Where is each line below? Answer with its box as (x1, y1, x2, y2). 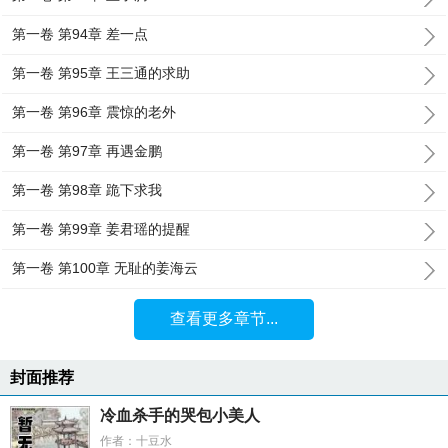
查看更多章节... (169, 310, 278, 327)
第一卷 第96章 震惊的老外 (12, 104, 177, 120)
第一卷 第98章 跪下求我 (12, 182, 163, 198)
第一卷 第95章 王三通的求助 (12, 65, 191, 81)
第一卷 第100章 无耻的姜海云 (12, 260, 199, 276)
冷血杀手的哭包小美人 (100, 407, 260, 424)
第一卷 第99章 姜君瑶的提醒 (12, 221, 191, 237)
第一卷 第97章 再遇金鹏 (12, 143, 163, 159)
